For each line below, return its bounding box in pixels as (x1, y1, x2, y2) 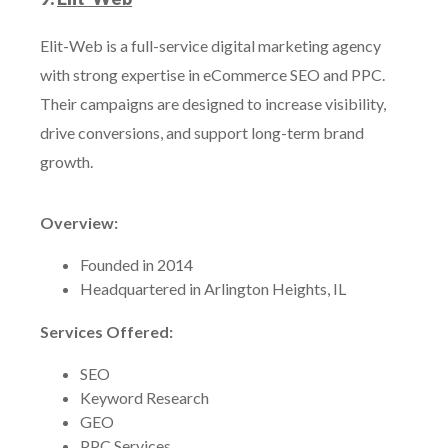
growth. (40, 152, 93, 171)
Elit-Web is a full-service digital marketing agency (40, 36, 381, 55)
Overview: (40, 213, 118, 232)
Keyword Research (80, 388, 209, 407)
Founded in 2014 (80, 255, 193, 274)
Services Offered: (40, 322, 173, 341)
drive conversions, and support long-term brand (40, 123, 364, 142)
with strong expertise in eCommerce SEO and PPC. (40, 65, 385, 84)
